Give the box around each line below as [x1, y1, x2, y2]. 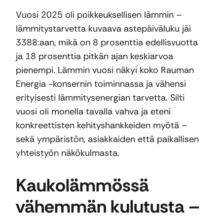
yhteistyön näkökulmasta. [16, 147, 119, 159]
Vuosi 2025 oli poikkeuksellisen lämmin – [16, 9, 182, 21]
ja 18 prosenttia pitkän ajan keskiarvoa [16, 50, 173, 63]
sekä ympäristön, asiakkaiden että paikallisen [16, 133, 199, 146]
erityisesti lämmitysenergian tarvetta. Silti [16, 92, 184, 104]
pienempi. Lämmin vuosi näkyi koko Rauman [16, 64, 194, 76]
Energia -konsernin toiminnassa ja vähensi [16, 78, 186, 90]
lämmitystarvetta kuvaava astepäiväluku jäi [16, 23, 191, 35]
